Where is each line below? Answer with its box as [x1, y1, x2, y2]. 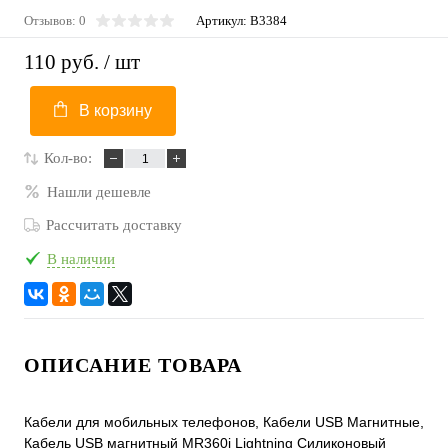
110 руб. [24, 50, 99, 75]
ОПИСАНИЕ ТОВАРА [24, 354, 242, 377]
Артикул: [196, 13, 250, 28]
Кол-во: [44, 150, 92, 167]
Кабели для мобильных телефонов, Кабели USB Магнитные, [24, 414, 424, 431]
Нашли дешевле [47, 183, 151, 200]
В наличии [47, 250, 115, 267]
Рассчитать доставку [46, 217, 182, 234]
